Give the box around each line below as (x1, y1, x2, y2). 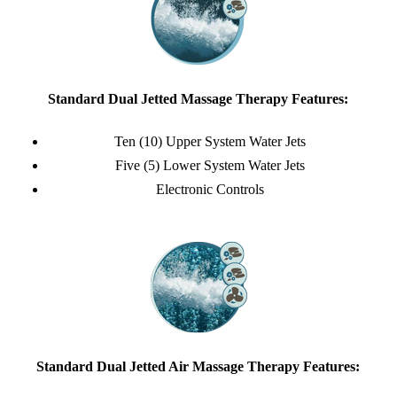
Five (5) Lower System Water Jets (115, 158, 306, 174)
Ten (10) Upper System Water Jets (114, 134, 307, 150)
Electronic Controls (156, 182, 265, 198)
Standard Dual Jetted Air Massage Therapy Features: (36, 359, 361, 375)
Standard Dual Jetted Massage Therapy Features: (48, 91, 349, 107)
